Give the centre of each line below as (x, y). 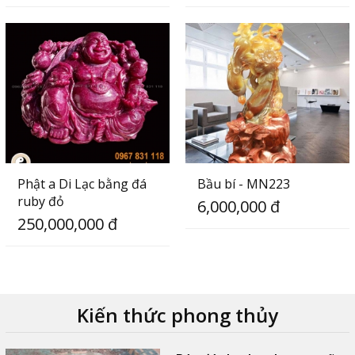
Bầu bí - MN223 (243, 183)
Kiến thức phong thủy (177, 315)
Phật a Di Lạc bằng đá (82, 183)
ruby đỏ (40, 201)
